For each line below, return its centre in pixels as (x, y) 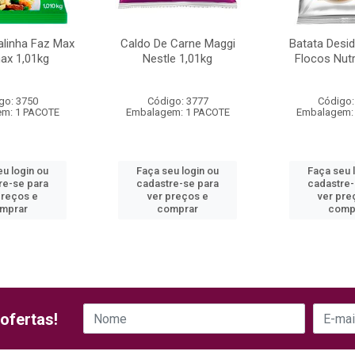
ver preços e (177, 196)
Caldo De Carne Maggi (177, 44)
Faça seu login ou (178, 171)
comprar (178, 209)
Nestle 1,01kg (178, 59)
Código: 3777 (177, 101)
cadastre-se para (178, 183)
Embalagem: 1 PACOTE (177, 112)
